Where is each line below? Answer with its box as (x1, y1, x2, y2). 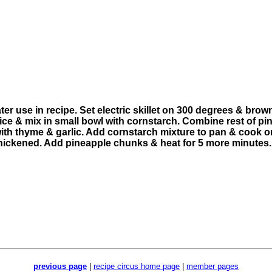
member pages (186, 262, 239, 271)
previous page (33, 262, 87, 271)
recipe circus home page (93, 262, 180, 271)
